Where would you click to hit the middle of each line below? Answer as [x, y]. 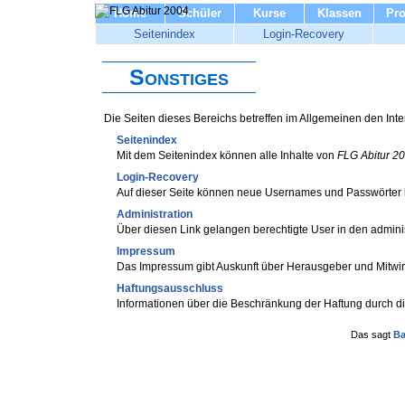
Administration [155, 214]
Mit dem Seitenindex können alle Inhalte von [227, 155]
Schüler [200, 13]
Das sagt [372, 334]
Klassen [339, 13]
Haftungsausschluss [170, 288]
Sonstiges [179, 77]
